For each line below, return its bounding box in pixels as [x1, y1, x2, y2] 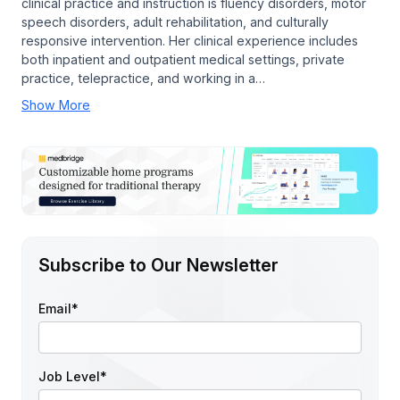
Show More [21, 96, 90, 112]
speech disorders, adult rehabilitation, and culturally [21, 13, 329, 29]
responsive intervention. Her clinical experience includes [21, 32, 358, 48]
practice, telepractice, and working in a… [21, 70, 265, 86]
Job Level [38, 369, 101, 385]
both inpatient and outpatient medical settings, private [21, 51, 345, 67]
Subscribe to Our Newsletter [38, 254, 279, 277]
